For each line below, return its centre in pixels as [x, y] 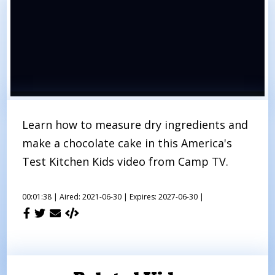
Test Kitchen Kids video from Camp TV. [126, 161]
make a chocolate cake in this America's [127, 143]
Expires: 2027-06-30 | [167, 196]
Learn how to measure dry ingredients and [135, 124]
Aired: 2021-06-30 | [94, 196]
